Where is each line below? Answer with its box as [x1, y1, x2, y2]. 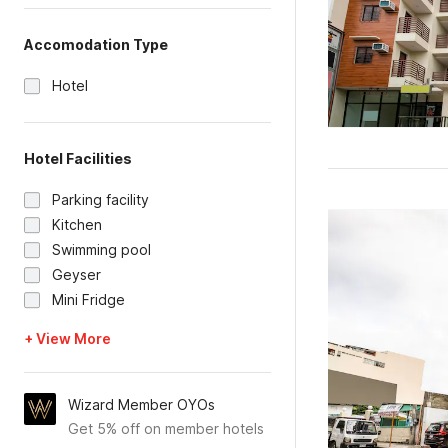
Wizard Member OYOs [68, 396, 215, 413]
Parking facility [52, 191, 149, 208]
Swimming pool [52, 241, 151, 258]
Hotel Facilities [24, 150, 132, 167]
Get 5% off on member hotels [68, 420, 264, 437]
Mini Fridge [52, 291, 125, 308]
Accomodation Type [24, 36, 168, 53]
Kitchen [52, 216, 102, 233]
